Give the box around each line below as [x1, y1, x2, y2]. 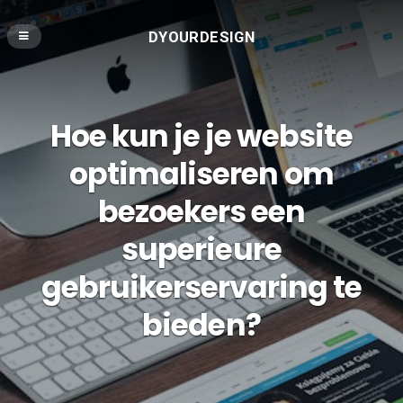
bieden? [142, 304, 261, 347]
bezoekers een [97, 191, 306, 234]
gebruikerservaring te [40, 266, 363, 309]
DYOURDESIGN [148, 27, 255, 46]
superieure [121, 228, 282, 272]
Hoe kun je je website [49, 115, 354, 158]
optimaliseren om [69, 153, 334, 196]
